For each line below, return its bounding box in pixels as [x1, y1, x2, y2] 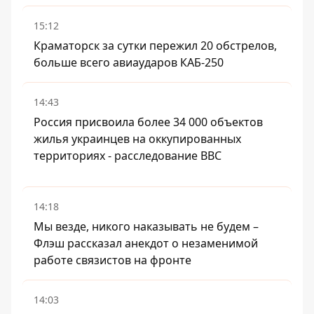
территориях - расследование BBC [34, 148, 221, 164]
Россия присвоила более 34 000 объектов [34, 114, 263, 130]
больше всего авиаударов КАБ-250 [34, 55, 224, 71]
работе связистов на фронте [34, 252, 191, 268]
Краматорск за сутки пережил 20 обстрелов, [34, 38, 277, 54]
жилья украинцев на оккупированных [34, 131, 241, 147]
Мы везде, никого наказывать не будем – [34, 219, 259, 235]
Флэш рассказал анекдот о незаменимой [34, 235, 258, 252]
